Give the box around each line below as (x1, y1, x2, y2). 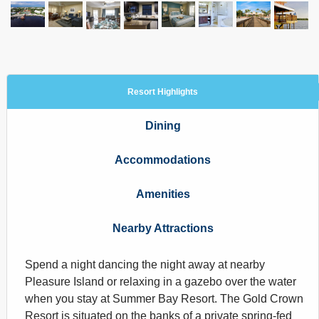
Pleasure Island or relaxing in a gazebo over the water (25, 275, 296, 288)
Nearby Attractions (112, 221, 214, 234)
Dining (145, 119, 181, 132)
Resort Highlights (127, 86, 198, 97)
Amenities (135, 187, 190, 200)
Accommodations (115, 153, 211, 166)
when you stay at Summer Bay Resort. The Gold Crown (25, 292, 303, 305)
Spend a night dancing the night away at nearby (25, 258, 265, 271)
